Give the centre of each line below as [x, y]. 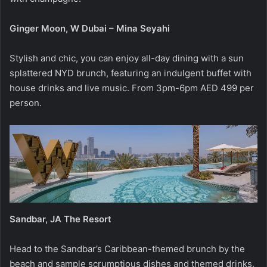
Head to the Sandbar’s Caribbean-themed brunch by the [127, 249]
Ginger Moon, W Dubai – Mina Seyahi [90, 28]
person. [27, 103]
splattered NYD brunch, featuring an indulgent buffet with [131, 73]
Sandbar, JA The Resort [60, 219]
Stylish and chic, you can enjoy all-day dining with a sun [127, 58]
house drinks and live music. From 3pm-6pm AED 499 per [132, 88]
